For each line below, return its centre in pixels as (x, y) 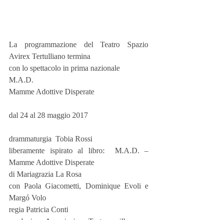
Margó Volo (27, 198)
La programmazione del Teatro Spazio (79, 45)
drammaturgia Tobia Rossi (51, 139)
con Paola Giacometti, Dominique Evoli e (79, 186)
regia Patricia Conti (39, 210)
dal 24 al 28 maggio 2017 (48, 115)
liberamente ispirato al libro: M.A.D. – (79, 151)
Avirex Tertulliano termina (50, 56)
